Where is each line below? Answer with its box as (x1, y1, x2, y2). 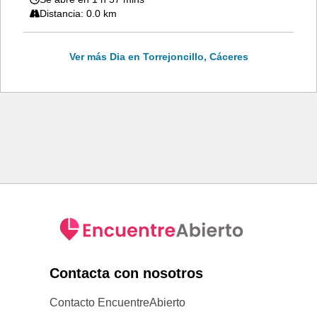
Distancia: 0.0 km (40, 8, 117, 19)
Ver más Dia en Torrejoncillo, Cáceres (69, 51, 248, 62)
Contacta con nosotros (50, 265, 203, 281)
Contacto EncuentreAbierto (50, 296, 185, 309)
